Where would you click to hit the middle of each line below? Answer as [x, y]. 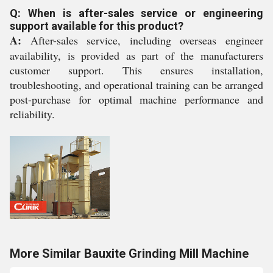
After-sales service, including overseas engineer [142, 40]
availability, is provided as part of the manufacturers [136, 55]
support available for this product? [97, 26]
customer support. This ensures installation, [136, 70]
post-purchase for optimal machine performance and [136, 99]
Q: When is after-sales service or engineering [136, 13]
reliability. [32, 114]
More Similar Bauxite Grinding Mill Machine [129, 253]
